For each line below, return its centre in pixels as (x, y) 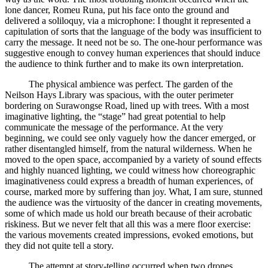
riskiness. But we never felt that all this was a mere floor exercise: (128, 224)
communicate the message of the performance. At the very (114, 127)
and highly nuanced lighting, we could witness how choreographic (130, 170)
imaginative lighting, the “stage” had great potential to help (115, 117)
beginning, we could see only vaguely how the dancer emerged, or (130, 138)
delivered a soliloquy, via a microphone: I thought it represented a (128, 21)
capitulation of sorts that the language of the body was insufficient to (133, 32)
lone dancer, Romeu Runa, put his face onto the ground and (117, 10)
